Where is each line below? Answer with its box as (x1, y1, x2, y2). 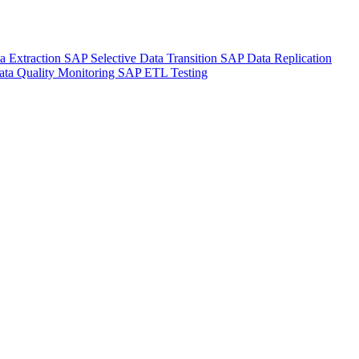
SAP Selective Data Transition (64, 51, 220, 65)
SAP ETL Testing (118, 66, 208, 79)
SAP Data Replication (220, 51, 332, 65)
